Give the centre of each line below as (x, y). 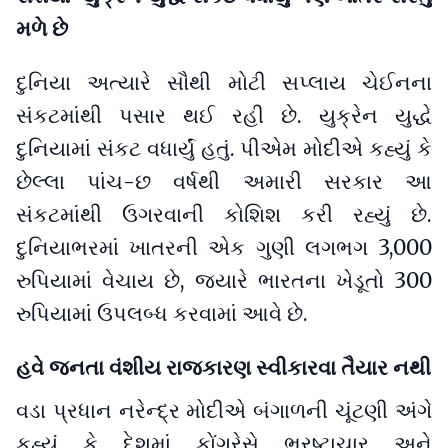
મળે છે (42, 28)
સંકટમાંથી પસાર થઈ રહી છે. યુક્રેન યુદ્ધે (224, 115)
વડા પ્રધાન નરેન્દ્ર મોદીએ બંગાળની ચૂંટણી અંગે (224, 410)
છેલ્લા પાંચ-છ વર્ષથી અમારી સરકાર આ (224, 181)
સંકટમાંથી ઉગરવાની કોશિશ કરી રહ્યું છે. (224, 214)
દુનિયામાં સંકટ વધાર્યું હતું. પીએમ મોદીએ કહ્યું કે (224, 148)
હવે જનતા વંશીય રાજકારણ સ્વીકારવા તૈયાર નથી (223, 367)
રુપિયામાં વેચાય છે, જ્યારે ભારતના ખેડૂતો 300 (224, 280)
